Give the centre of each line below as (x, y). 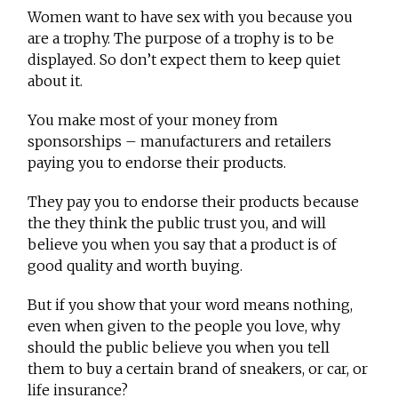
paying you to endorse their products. (157, 163)
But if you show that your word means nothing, (191, 305)
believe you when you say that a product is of (183, 245)
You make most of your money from (153, 120)
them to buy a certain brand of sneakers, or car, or (198, 369)
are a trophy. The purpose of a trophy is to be (181, 39)
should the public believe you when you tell (179, 348)
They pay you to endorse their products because (194, 202)
